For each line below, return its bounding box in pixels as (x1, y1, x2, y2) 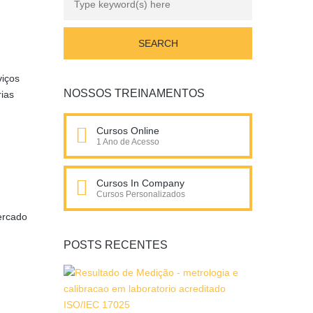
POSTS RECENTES (64, 239, 168, 251)
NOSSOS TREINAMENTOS (64, 87, 205, 99)
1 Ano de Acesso (96, 137, 159, 147)
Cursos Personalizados (96, 189, 185, 199)
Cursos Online (96, 125, 159, 136)
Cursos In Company (96, 177, 184, 189)
